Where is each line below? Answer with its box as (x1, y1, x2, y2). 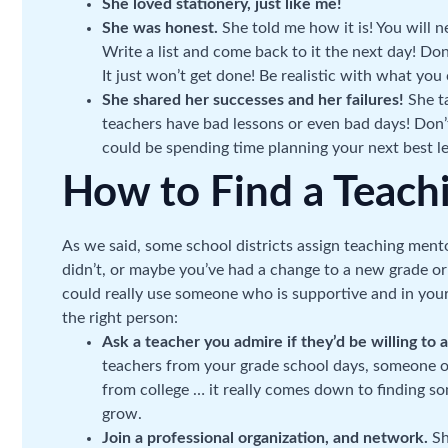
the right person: (62, 310, 178, 326)
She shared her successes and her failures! (102, 92, 404, 108)
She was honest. (102, 20, 218, 36)
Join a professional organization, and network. (102, 430, 428, 446)
